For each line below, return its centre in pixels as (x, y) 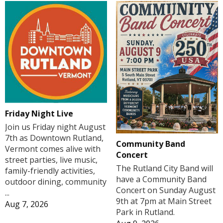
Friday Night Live (39, 114)
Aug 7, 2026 (27, 204)
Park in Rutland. (145, 212)
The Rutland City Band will (164, 168)
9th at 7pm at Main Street (164, 201)
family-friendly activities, (50, 171)
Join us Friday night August (55, 127)
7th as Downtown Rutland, (54, 138)
